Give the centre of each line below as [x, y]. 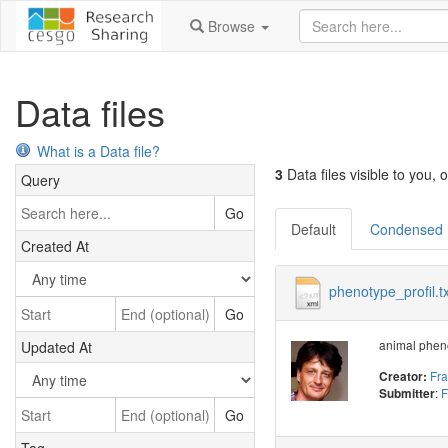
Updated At [56, 347]
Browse [231, 26]
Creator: [404, 377]
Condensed [406, 229]
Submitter [406, 394]
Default [313, 229]
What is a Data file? [98, 151]
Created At [55, 246]
